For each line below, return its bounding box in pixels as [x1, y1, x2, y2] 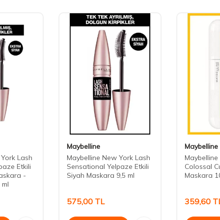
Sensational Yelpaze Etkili [67, 162, 149, 171]
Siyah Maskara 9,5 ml [67, 171, 135, 180]
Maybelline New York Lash [67, 153, 150, 163]
